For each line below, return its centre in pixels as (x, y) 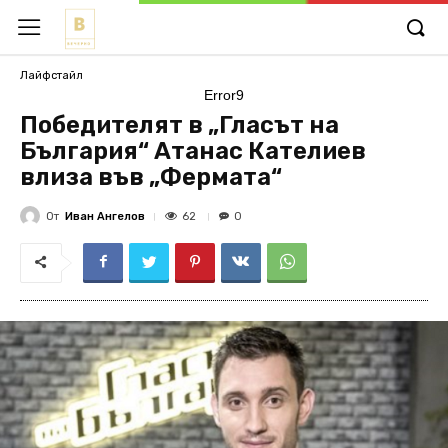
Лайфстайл (51, 75)
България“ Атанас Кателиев (193, 151)
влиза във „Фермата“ (151, 177)
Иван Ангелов (105, 216)
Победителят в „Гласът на (179, 125)
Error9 (224, 95)
